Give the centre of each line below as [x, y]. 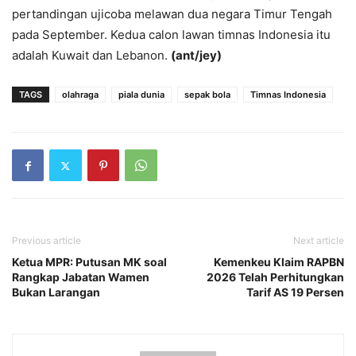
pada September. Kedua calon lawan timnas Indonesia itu [171, 35]
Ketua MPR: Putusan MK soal [89, 262]
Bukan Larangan [56, 292]
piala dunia [141, 95]
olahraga [80, 95]
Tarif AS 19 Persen [295, 292]
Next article [319, 241]
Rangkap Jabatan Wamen [81, 277]
